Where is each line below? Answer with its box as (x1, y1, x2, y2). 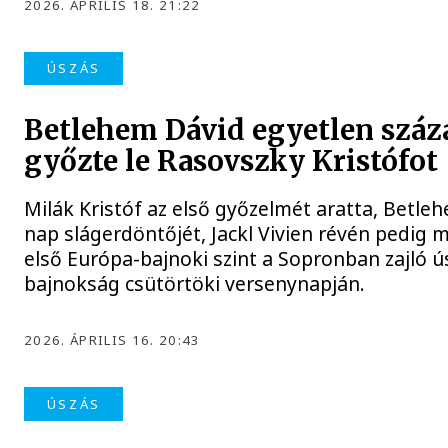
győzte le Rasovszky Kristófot (24, 144, 439, 180)
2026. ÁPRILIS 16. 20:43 (24, 331, 201, 350)
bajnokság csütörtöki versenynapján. (24, 269, 366, 297)
